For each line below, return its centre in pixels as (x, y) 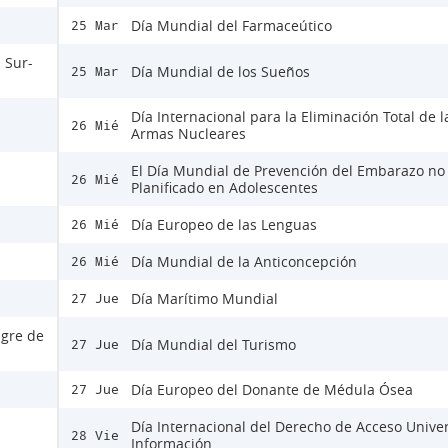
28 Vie (95, 435)
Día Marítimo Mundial (204, 298)
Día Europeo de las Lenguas (224, 224)
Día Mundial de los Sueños (220, 71)
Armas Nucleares (188, 133)
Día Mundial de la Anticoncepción (244, 261)
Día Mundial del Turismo (213, 344)
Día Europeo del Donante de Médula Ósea (272, 389)
